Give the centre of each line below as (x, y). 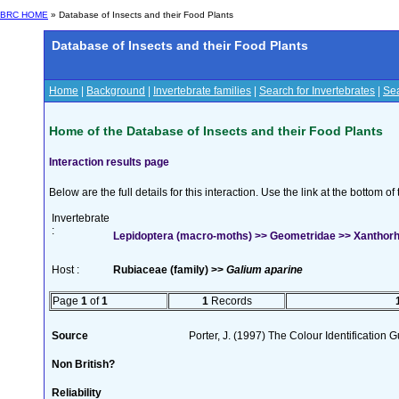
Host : (65, 269)
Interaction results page (109, 162)
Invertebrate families (202, 91)
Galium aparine (265, 269)
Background (116, 91)
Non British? (83, 364)
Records (230, 301)
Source (70, 335)
